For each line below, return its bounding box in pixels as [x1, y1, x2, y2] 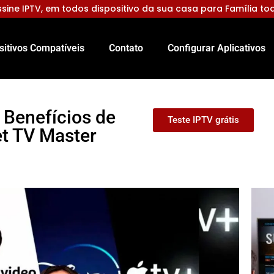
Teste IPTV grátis [167, 114, 239, 125]
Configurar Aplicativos [168, 42, 265, 54]
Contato [109, 42, 143, 54]
